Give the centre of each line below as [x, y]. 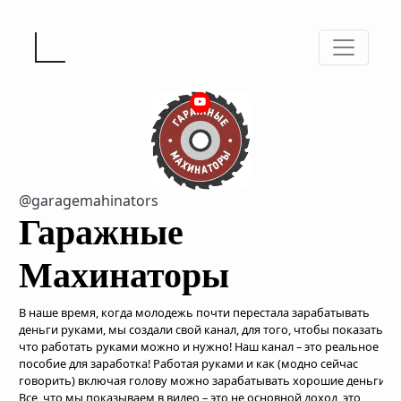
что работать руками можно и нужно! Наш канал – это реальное [199, 346]
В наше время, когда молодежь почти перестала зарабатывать [194, 312]
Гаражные [101, 232]
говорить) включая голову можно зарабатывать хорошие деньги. [204, 380]
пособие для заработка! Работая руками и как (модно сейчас [188, 363]
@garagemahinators [89, 200]
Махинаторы [124, 275]
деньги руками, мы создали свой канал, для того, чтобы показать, [202, 329]
